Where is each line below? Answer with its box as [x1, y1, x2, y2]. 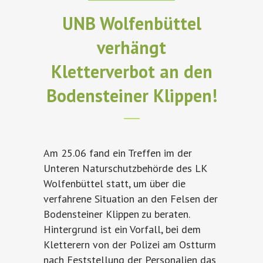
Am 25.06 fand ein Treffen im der [43, 146, 192, 160]
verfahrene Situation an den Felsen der [43, 192, 218, 206]
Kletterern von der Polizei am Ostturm [43, 238, 216, 252]
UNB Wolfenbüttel [62, 12, 201, 35]
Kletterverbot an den [50, 60, 213, 83]
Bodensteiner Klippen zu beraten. [43, 207, 190, 221]
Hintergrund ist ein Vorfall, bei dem [43, 222, 201, 237]
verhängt [97, 36, 166, 59]
